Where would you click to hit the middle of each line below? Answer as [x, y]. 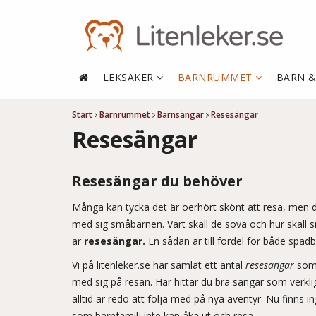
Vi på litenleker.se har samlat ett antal [159, 265]
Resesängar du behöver [157, 181]
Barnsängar [181, 115]
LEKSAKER [129, 77]
